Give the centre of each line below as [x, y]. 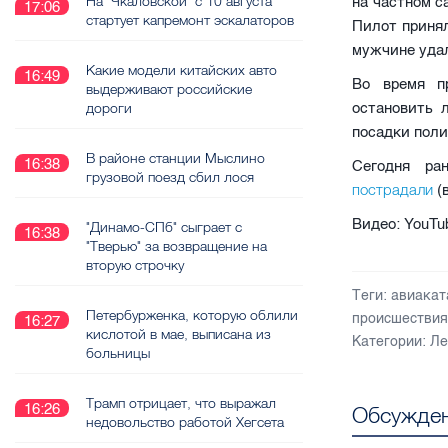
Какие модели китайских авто [181, 70]
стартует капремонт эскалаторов [190, 20]
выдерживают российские [169, 89]
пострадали [393, 189]
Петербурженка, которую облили [192, 315]
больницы [118, 353]
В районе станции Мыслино [175, 158]
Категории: [389, 341]
